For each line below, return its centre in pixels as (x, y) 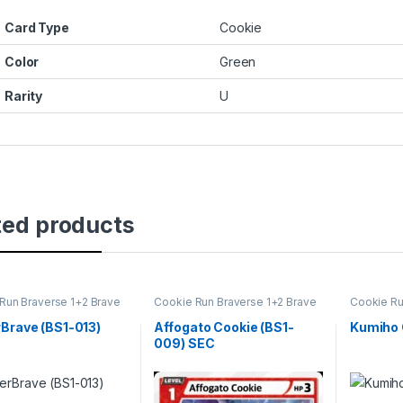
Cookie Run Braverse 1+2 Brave (235, 302)
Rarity (24, 96)
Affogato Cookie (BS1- (224, 327)
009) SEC (184, 343)
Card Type (37, 28)
